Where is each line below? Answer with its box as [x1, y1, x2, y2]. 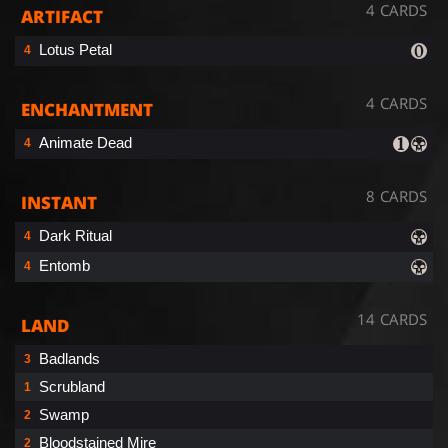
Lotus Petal [39, 40, 112, 58]
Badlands [39, 349, 100, 367]
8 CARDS [366, 185, 427, 206]
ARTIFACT [21, 4, 103, 28]
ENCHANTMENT [21, 97, 153, 121]
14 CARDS [357, 308, 427, 329]
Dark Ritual [39, 226, 112, 244]
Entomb [39, 256, 90, 274]
